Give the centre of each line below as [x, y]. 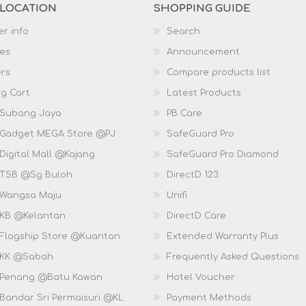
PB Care [184, 113]
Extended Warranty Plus [223, 236]
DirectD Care [196, 216]
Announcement [203, 52]
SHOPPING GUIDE [202, 9]
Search [183, 31]
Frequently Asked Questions [233, 257]
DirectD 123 [193, 175]
